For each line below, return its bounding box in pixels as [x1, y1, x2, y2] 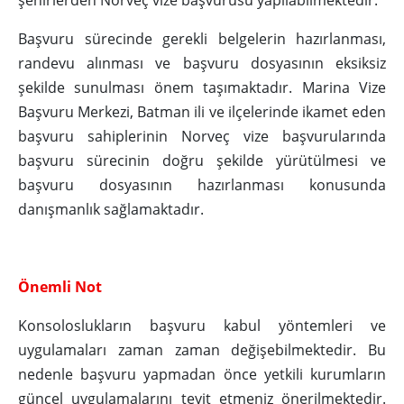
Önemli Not [18, 277, 102, 298]
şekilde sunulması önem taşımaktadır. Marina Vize [18, 78, 386, 98]
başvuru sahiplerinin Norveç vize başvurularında [18, 126, 386, 147]
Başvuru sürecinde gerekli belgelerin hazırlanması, [18, 29, 386, 50]
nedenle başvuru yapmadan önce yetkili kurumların [18, 364, 386, 385]
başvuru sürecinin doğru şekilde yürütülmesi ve [18, 151, 386, 171]
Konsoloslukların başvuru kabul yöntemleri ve [18, 316, 386, 336]
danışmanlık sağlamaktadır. [18, 199, 204, 220]
